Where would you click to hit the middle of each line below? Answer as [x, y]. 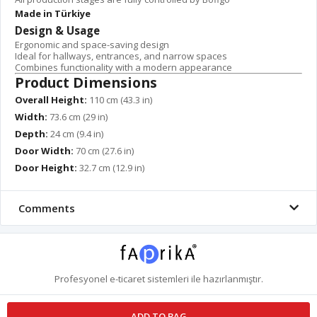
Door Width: [44, 150]
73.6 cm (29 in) [77, 116]
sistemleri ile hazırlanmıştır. [204, 278]
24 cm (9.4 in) [76, 133]
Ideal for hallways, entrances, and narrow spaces [121, 56]
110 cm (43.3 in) [120, 99]
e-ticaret [127, 278]
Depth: [31, 133]
